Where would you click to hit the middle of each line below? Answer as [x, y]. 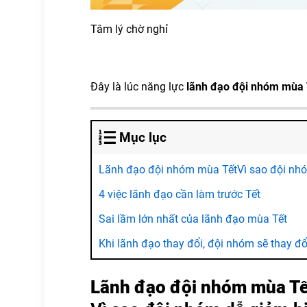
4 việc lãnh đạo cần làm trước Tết [180, 194]
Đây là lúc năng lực [138, 86]
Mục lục [143, 137]
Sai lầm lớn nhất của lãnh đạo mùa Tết [194, 219]
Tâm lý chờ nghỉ [129, 29]
